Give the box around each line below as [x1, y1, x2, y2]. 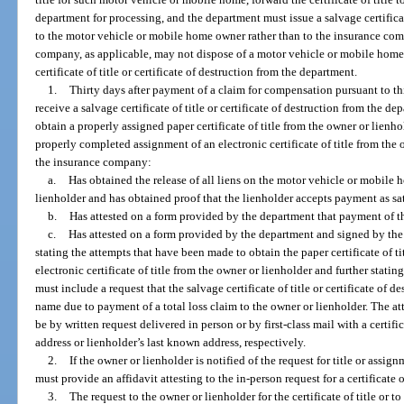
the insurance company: [35, 154, 152, 169]
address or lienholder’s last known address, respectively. [35, 335, 307, 349]
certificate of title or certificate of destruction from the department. [35, 64, 358, 78]
